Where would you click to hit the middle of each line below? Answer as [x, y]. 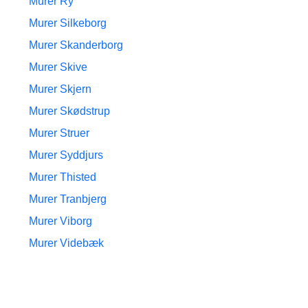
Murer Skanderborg [76, 45]
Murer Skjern [60, 89]
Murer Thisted [63, 177]
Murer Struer [59, 133]
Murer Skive [58, 67]
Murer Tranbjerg [68, 199]
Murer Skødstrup [69, 111]
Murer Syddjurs [66, 155]
